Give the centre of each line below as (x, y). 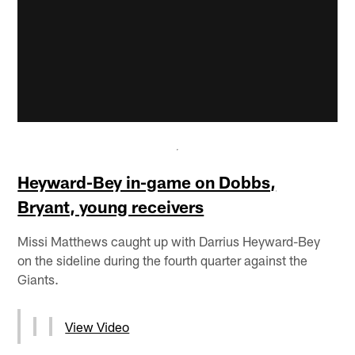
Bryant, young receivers (111, 206)
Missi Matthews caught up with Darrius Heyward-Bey (169, 240)
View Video (97, 326)
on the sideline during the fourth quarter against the (163, 260)
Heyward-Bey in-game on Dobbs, (147, 181)
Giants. (38, 279)
